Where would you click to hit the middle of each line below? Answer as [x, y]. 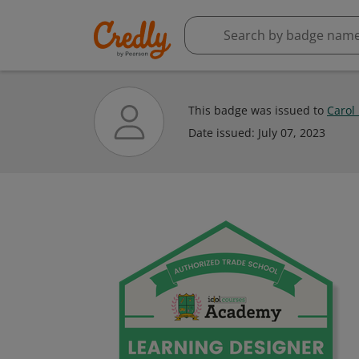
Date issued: [223, 133]
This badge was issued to [258, 110]
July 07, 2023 [292, 133]
